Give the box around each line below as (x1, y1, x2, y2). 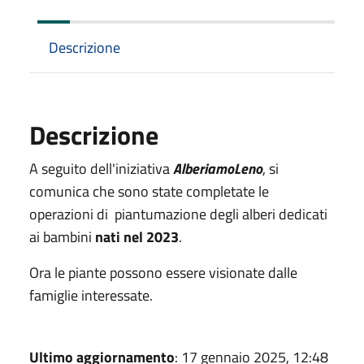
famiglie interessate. (29, 284, 153, 306)
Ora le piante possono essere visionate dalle (29, 261, 297, 284)
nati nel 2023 (95, 225, 179, 248)
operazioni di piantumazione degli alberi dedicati (29, 202, 327, 225)
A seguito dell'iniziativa (29, 157, 173, 180)
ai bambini (29, 225, 95, 248)
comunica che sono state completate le (29, 180, 269, 202)
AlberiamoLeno (173, 157, 262, 180)
